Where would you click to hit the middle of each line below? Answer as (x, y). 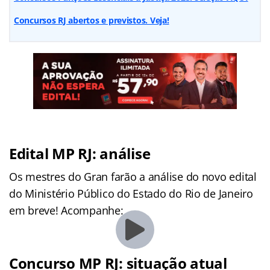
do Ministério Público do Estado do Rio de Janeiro (131, 193)
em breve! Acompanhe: (66, 210)
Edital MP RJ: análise (80, 153)
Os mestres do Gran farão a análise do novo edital (133, 176)
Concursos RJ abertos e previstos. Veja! (92, 20)
